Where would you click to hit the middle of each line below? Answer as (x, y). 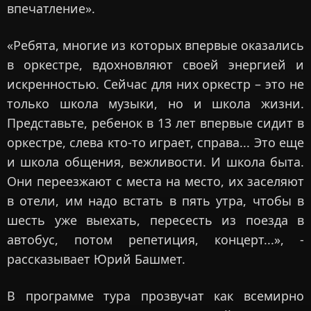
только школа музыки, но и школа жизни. (155, 104)
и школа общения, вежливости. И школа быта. (155, 162)
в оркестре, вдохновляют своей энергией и (155, 65)
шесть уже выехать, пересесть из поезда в (155, 220)
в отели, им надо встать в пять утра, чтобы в (155, 201)
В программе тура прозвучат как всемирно (155, 296)
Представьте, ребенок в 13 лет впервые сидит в (155, 123)
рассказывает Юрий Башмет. (96, 259)
